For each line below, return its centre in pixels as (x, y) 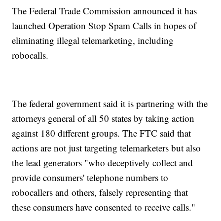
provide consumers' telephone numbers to (90, 178)
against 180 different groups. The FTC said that (102, 133)
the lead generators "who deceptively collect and (103, 163)
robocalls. (32, 55)
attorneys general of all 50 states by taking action (103, 118)
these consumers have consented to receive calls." (104, 207)
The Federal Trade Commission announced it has (105, 11)
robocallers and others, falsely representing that (100, 192)
